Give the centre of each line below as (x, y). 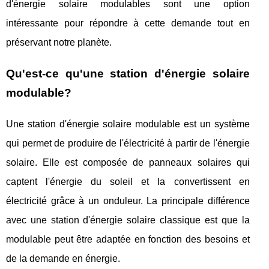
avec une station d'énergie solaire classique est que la (128, 220)
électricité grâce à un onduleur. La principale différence (128, 201)
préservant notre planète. (59, 43)
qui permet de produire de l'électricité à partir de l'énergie (128, 144)
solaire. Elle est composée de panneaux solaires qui (128, 163)
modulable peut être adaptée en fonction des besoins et (128, 240)
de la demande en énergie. (63, 259)
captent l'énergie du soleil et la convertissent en (128, 182)
